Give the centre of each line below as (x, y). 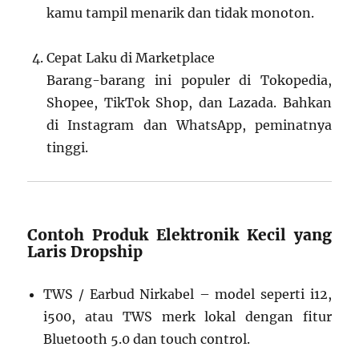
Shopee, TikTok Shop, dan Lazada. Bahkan (189, 103)
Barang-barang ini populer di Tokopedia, (189, 81)
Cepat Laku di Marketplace (131, 58)
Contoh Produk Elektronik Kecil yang (179, 235)
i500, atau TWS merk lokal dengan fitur (188, 317)
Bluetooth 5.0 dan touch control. (147, 339)
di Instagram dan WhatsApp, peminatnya (189, 125)
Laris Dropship (85, 252)
